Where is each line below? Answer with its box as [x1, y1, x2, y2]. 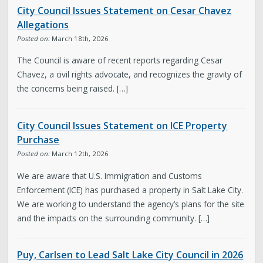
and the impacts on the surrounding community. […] [17, 212, 210, 224]
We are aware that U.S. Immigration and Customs [17, 170, 203, 181]
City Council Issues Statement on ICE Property [17, 119, 228, 132]
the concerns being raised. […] [17, 83, 129, 95]
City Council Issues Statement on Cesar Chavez [17, 4, 232, 17]
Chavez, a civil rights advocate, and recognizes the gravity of [17, 69, 242, 80]
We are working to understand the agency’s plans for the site [17, 198, 245, 210]
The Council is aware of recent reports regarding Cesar [17, 55, 223, 66]
